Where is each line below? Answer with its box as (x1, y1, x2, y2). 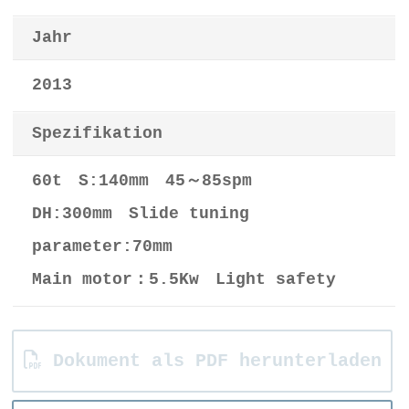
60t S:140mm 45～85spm (32, 172, 253, 192)
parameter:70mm (32, 237, 173, 257)
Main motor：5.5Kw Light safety (32, 270, 337, 290)
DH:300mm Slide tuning (32, 204, 250, 225)
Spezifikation (32, 124, 163, 144)
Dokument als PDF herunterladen (41, 351, 382, 372)
